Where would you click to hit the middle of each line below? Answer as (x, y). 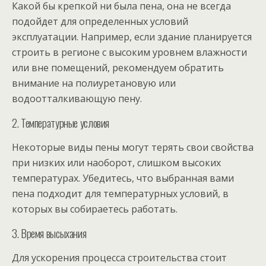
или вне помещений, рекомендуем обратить (118, 67)
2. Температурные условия (61, 122)
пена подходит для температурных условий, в (120, 193)
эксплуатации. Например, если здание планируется (132, 37)
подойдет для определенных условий (100, 21)
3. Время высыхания (49, 233)
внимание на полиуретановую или (94, 83)
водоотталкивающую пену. (77, 98)
